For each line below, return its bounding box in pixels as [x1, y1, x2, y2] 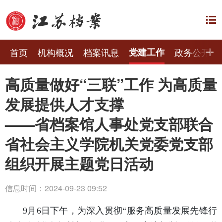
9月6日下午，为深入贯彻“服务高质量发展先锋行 [23, 206, 217, 216]
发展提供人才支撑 [5, 93, 124, 114]
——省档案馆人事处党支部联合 [5, 113, 213, 134]
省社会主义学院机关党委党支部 [5, 133, 213, 154]
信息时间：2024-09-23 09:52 [5, 182, 107, 194]
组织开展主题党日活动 [5, 153, 154, 174]
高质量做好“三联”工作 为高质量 [5, 73, 217, 95]
